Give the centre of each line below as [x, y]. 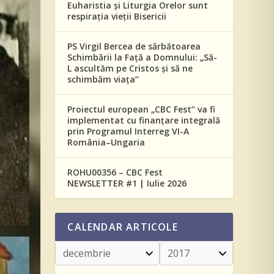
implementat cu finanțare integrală [144, 120]
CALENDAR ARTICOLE [123, 227]
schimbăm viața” [103, 79]
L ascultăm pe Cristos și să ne [130, 68]
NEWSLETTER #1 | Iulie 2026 [127, 183]
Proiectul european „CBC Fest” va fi [142, 109]
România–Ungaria [106, 142]
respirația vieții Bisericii [117, 16]
